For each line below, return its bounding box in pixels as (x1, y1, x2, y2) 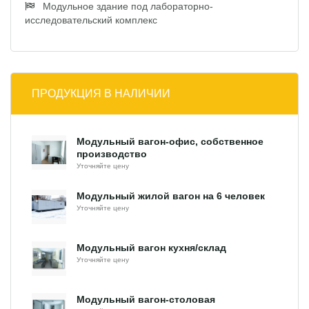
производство (77, 148, 147, 159)
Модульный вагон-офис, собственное (77, 135, 263, 147)
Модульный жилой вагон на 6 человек (77, 190, 265, 201)
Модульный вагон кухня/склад (77, 241, 226, 253)
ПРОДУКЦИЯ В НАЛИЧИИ (32, 87, 170, 99)
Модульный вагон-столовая (77, 293, 215, 305)
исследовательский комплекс (25, 14, 157, 26)
